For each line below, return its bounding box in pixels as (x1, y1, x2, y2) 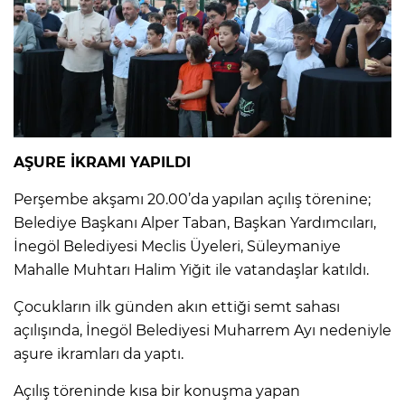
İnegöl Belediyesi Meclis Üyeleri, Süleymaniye (14, 238, 341, 256)
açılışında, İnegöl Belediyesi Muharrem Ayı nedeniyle (14, 322, 391, 340)
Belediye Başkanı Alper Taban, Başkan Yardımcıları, (14, 214, 376, 232)
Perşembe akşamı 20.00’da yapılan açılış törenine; (14, 191, 371, 209)
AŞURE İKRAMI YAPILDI (14, 154, 191, 172)
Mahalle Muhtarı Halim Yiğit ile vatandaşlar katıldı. (14, 261, 369, 279)
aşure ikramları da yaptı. (14, 345, 184, 363)
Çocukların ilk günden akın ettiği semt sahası (14, 298, 340, 316)
